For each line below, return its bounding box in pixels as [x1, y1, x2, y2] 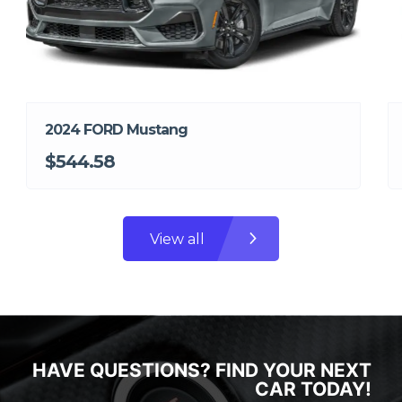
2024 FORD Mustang [45, 121, 188, 139]
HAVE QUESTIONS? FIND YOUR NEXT [31, 359, 371, 382]
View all [150, 230, 205, 248]
